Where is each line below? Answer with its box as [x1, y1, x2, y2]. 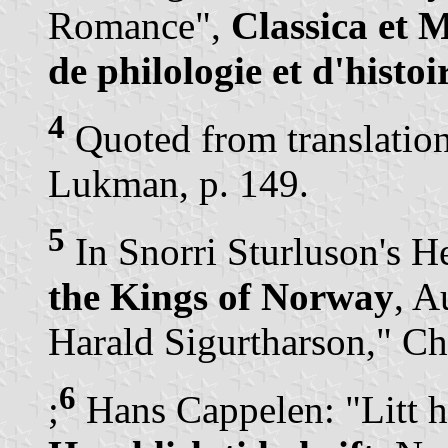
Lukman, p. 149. [48, 161, 309, 205]
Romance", [48, 3, 231, 47]
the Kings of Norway [48, 274, 394, 318]
